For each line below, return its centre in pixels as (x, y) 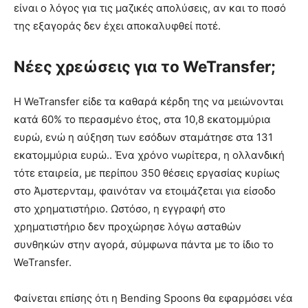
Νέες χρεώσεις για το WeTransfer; (145, 67)
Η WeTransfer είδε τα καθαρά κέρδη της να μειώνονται (148, 102)
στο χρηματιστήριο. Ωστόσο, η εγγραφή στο (120, 209)
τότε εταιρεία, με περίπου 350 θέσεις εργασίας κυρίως (147, 173)
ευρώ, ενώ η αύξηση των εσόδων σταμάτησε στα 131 (143, 137)
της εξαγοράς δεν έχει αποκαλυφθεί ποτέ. (117, 26)
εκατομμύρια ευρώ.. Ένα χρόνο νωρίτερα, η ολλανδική (149, 155)
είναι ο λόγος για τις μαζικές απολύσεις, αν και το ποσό (150, 8)
